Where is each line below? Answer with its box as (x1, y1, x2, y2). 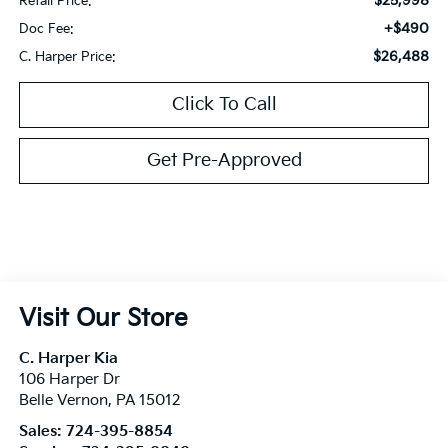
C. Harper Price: (18, 49, 116, 66)
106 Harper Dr (18, 371, 120, 389)
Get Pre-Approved (146, 150, 302, 172)
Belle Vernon (18, 392, 108, 410)
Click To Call (171, 94, 277, 116)
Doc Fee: (18, 21, 74, 38)
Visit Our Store (18, 304, 188, 334)
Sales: (18, 423, 66, 441)
